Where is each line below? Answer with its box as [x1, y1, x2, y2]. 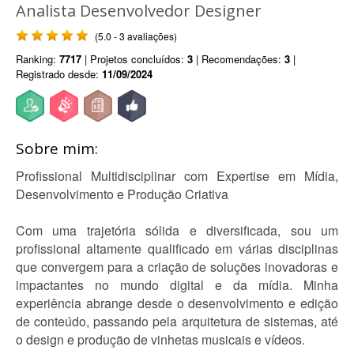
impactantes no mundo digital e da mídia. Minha [16, 276, 338, 294]
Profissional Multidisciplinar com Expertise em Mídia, [16, 167, 338, 185]
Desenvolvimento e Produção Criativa [16, 185, 228, 203]
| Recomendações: [193, 51, 284, 66]
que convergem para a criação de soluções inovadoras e [16, 258, 338, 276]
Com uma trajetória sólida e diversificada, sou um [16, 221, 338, 239]
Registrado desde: [16, 66, 102, 81]
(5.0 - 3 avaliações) [95, 29, 177, 43]
